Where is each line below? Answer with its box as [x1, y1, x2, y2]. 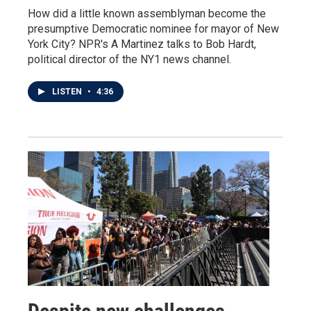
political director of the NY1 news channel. [28, 53, 231, 67]
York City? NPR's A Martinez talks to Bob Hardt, [28, 37, 256, 51]
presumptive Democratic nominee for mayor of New [28, 22, 279, 36]
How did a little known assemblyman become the [28, 7, 266, 21]
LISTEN [52, 87, 84, 97]
